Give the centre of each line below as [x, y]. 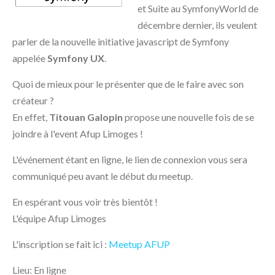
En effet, [31, 117]
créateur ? [33, 101]
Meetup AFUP [139, 244]
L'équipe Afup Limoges [59, 219]
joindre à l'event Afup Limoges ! [78, 134]
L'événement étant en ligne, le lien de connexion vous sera [130, 160]
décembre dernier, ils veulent [197, 25]
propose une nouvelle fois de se [188, 117]
